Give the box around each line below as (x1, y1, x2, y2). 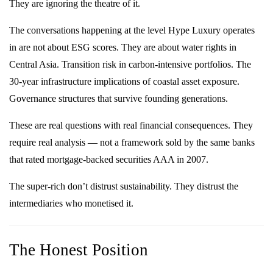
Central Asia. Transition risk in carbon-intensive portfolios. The (9, 58, 251, 69)
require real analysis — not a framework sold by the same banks (9, 136, 255, 147)
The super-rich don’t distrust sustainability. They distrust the (9, 180, 238, 191)
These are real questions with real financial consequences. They (9, 119, 253, 130)
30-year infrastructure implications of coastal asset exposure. (9, 76, 239, 87)
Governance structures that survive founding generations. (9, 93, 228, 104)
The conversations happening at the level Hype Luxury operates (9, 24, 255, 35)
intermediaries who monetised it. (9, 197, 133, 208)
